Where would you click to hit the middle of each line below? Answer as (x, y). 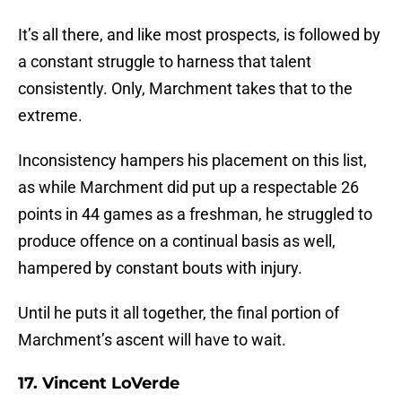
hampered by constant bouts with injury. (160, 268)
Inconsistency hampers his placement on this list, (192, 161)
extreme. (50, 116)
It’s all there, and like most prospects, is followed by (199, 35)
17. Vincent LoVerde (99, 384)
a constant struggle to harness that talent (165, 62)
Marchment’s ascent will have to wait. (152, 340)
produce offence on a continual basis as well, (177, 241)
